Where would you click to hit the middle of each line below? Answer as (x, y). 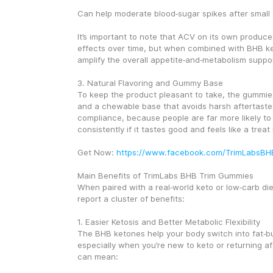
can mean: (97, 257)
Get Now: (97, 152)
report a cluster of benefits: (131, 199)
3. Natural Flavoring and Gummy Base (150, 83)
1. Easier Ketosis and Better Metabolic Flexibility (168, 222)
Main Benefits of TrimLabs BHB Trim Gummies (165, 175)
